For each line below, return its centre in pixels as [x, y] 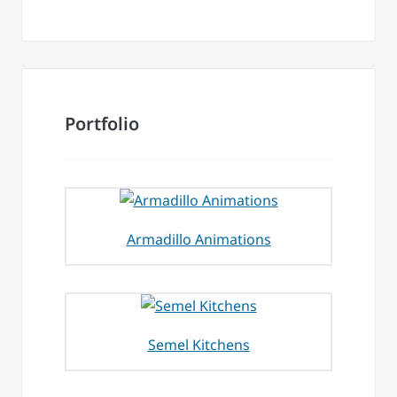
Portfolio [102, 125]
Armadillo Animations [198, 240]
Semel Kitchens [198, 345]
